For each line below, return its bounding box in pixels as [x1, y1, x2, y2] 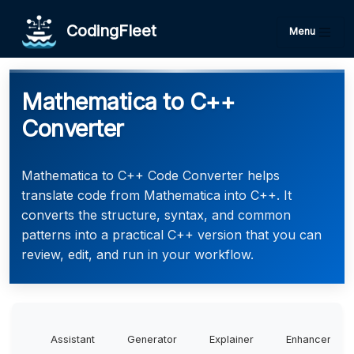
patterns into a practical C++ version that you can [21, 227, 322, 243]
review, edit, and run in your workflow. [21, 247, 254, 262]
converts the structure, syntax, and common [21, 207, 291, 223]
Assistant [51, 333, 95, 345]
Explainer [209, 333, 254, 345]
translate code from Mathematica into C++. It [21, 187, 292, 203]
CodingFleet [57, 21, 156, 40]
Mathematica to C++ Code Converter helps [21, 168, 280, 183]
